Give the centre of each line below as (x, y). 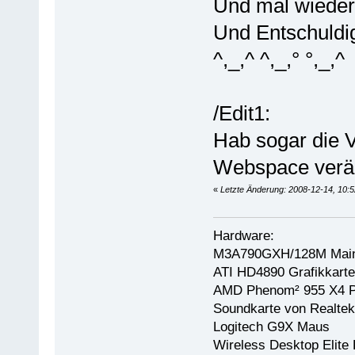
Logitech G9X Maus (271, 326)
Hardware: (243, 235)
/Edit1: (241, 113)
